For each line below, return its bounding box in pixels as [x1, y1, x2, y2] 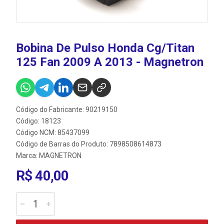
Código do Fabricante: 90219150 [16, 105, 117, 114]
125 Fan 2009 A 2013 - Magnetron [16, 55, 203, 69]
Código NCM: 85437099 [16, 128, 89, 137]
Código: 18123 [16, 117, 61, 125]
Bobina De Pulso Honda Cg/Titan [16, 41, 194, 55]
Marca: [16, 151, 39, 160]
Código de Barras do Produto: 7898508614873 [16, 140, 161, 148]
